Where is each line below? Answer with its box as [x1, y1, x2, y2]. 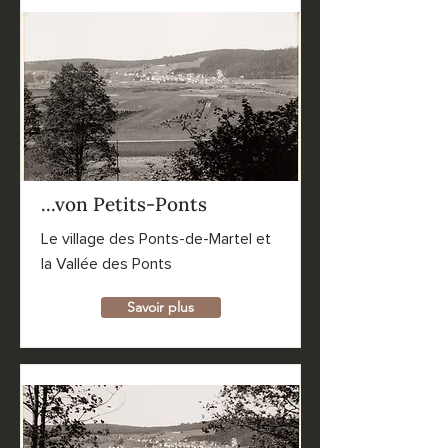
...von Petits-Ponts [40, 192, 207, 216]
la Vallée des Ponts [40, 254, 172, 274]
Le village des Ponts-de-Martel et [40, 229, 271, 249]
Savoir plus [127, 298, 194, 316]
